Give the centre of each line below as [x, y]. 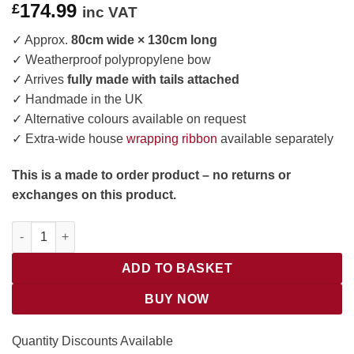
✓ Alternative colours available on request [129, 119]
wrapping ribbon [172, 139]
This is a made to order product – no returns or [151, 175]
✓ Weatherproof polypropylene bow [111, 60]
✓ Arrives [40, 80]
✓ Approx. [41, 40]
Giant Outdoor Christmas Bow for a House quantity [149, 229]
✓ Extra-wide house [69, 139]
